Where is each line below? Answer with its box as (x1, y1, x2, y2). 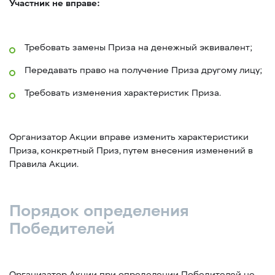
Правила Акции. (9, 159, 79, 169)
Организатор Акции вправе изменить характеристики (9, 132, 249, 142)
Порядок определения (9, 202, 189, 220)
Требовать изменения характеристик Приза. (25, 88, 221, 98)
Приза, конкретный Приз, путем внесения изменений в (9, 145, 253, 156)
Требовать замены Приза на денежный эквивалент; (25, 42, 252, 53)
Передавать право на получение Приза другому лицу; (25, 65, 262, 76)
